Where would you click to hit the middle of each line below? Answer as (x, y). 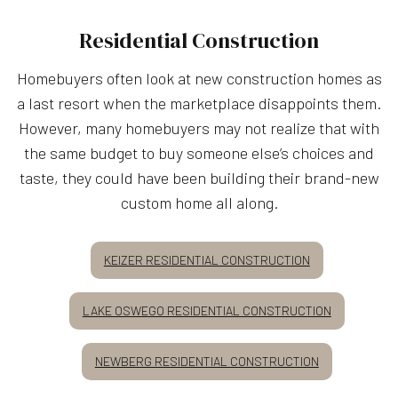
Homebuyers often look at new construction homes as (199, 78)
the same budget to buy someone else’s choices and (199, 152)
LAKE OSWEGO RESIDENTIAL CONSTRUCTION (207, 310)
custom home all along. (199, 202)
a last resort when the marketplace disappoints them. (199, 103)
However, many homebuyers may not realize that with (199, 127)
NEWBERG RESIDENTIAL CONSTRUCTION (207, 361)
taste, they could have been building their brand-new (199, 177)
